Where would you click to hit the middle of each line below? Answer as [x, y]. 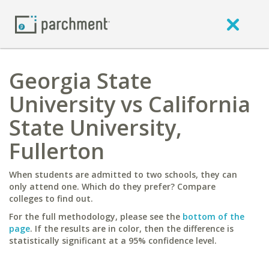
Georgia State [80, 81]
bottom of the [213, 216]
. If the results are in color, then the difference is [132, 228]
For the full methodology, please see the [96, 216]
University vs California [130, 104]
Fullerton [57, 151]
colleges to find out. [51, 198]
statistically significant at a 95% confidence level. [113, 240]
